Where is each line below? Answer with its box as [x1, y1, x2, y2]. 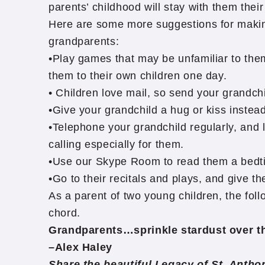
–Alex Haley [49, 241, 113, 253]
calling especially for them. [49, 138, 184, 150]
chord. [49, 207, 80, 219]
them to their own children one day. [49, 70, 227, 82]
